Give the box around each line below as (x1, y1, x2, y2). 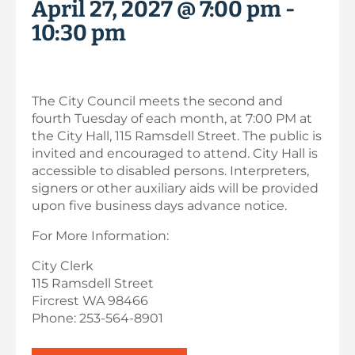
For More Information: (32, 228, 169, 243)
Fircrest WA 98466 (32, 293, 148, 308)
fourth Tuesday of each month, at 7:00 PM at (32, 111, 312, 126)
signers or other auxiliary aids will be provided (32, 181, 319, 196)
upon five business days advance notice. (32, 198, 287, 213)
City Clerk (32, 258, 94, 273)
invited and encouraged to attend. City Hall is (32, 146, 318, 161)
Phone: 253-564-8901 (32, 311, 163, 326)
